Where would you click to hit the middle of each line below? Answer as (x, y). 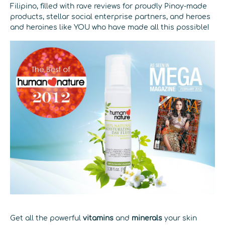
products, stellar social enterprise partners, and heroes (110, 17)
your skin (180, 218)
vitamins (98, 218)
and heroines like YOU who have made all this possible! (110, 27)
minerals (147, 218)
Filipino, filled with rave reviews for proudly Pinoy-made (108, 6)
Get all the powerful (46, 218)
